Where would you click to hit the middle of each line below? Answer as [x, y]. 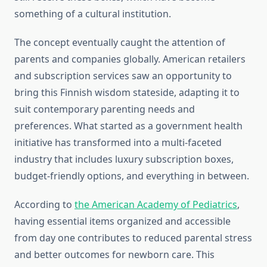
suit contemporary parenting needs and [105, 109]
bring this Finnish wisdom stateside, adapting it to [127, 93]
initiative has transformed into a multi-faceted [118, 143]
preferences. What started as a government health [128, 126]
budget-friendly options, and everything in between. [132, 176]
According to [44, 205]
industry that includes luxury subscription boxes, [124, 159]
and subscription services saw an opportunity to [123, 76]
